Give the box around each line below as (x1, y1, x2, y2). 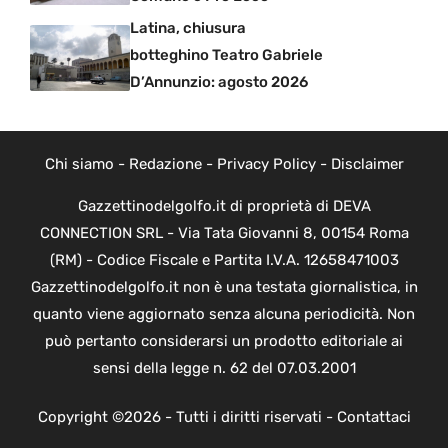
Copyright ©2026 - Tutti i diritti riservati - (37, 408, 337, 427)
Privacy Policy (216, 154, 316, 173)
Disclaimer (330, 154, 404, 173)
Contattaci (336, 408, 411, 427)
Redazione (128, 154, 202, 173)
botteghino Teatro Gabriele (130, 45, 323, 64)
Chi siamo (44, 154, 114, 173)
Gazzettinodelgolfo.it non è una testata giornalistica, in (30, 277, 418, 296)
